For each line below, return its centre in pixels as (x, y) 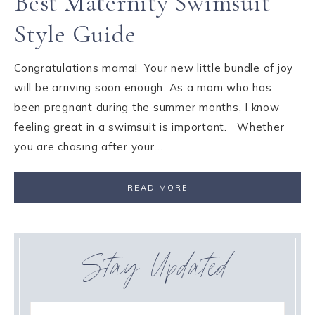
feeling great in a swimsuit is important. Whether (149, 127)
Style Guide (75, 34)
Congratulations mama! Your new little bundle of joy (154, 68)
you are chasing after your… (89, 147)
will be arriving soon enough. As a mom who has (143, 88)
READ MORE (157, 188)
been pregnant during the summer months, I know (147, 107)
